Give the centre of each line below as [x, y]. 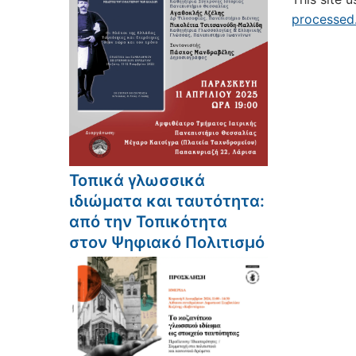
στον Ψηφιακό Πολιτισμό [167, 242]
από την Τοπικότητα [148, 221]
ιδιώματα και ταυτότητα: [167, 201]
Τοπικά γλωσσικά [137, 180]
